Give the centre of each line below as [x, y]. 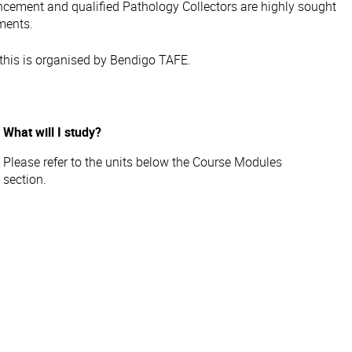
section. [25, 179]
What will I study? [52, 132]
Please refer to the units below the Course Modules [143, 162]
